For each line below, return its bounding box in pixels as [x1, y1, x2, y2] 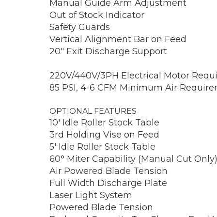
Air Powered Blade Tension [49, 165, 168, 176]
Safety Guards [49, 21, 110, 32]
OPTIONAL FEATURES [49, 106, 137, 116]
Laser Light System [49, 189, 132, 201]
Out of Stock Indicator [49, 9, 144, 20]
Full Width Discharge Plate [49, 177, 167, 188]
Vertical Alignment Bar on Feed [49, 33, 186, 45]
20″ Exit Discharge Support [49, 46, 167, 57]
